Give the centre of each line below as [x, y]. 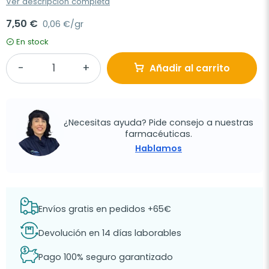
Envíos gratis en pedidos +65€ [105, 209]
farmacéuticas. [159, 134]
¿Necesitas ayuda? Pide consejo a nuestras [159, 122]
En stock [32, 42]
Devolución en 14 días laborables [110, 233]
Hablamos [159, 148]
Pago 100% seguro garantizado [106, 257]
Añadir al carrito [190, 68]
